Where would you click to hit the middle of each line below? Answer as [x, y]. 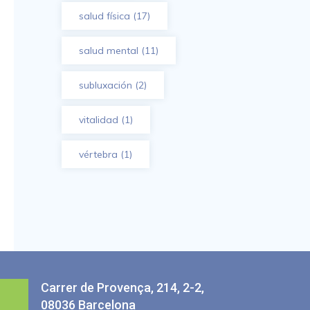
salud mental [108, 51]
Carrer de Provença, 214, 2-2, [122, 288]
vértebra [98, 154]
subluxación [105, 85]
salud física [104, 16]
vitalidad [98, 120]
